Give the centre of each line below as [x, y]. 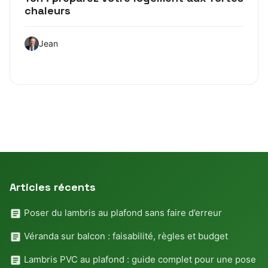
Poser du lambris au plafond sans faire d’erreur [122, 213]
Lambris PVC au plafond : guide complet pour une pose [139, 260]
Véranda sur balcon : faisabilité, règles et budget [125, 236]
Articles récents [53, 187]
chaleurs [48, 11]
